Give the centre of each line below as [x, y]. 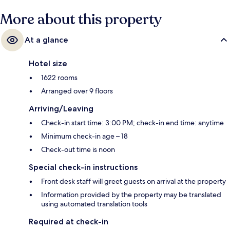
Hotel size [48, 64]
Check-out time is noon [78, 150]
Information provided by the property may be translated [131, 195]
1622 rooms [59, 78]
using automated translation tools [94, 204]
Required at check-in [69, 222]
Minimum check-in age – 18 [84, 136]
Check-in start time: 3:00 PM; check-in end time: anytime [132, 123]
